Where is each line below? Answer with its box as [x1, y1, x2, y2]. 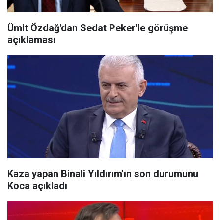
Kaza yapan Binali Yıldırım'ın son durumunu [7, 168, 198, 180]
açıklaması [7, 34, 55, 46]
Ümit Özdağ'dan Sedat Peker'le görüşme [7, 22, 188, 34]
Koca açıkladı [7, 180, 67, 192]
